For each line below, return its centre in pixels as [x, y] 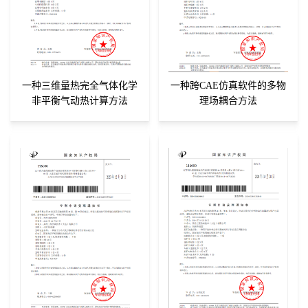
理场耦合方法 [228, 100]
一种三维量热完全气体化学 [80, 85]
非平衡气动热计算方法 [80, 100]
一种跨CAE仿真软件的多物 [228, 85]
